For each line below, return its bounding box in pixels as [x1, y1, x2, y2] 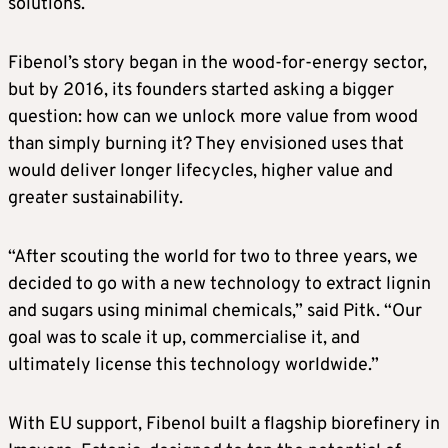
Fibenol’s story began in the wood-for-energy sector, [8, 52, 427, 76]
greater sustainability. [8, 187, 183, 211]
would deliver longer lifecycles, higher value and [8, 160, 393, 184]
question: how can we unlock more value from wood [8, 106, 418, 130]
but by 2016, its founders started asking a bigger [8, 79, 394, 103]
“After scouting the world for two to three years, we [8, 246, 418, 270]
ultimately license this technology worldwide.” [8, 354, 379, 378]
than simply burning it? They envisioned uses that [8, 133, 404, 157]
